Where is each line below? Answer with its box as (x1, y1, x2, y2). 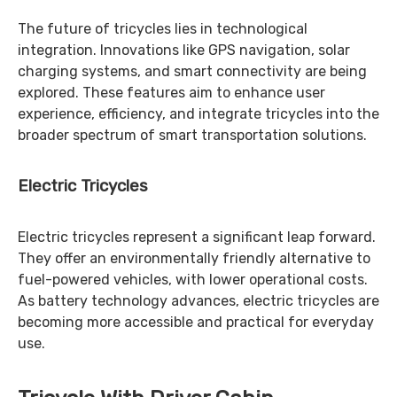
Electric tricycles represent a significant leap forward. (18, 229, 376, 245)
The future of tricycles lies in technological (18, 20, 307, 37)
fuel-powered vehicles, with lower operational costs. (18, 271, 368, 288)
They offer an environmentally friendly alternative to (18, 250, 370, 267)
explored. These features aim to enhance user (18, 84, 325, 101)
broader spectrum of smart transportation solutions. (18, 127, 367, 144)
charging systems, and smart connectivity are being (18, 63, 367, 80)
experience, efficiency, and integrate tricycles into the (18, 105, 379, 122)
